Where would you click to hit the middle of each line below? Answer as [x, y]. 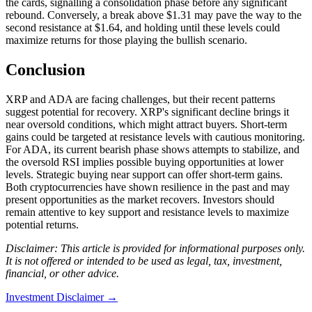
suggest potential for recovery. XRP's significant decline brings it [147, 112]
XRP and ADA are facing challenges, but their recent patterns [140, 99]
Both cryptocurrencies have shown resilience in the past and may [148, 187]
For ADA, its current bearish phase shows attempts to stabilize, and [153, 149]
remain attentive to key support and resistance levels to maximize [147, 212]
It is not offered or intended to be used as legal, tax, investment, [144, 261]
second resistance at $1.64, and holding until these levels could [143, 28]
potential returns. [42, 225]
